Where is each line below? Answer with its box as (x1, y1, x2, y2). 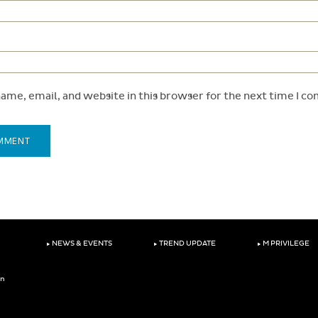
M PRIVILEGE (261, 239, 309, 248)
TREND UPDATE (157, 239, 216, 248)
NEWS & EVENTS (50, 239, 112, 248)
